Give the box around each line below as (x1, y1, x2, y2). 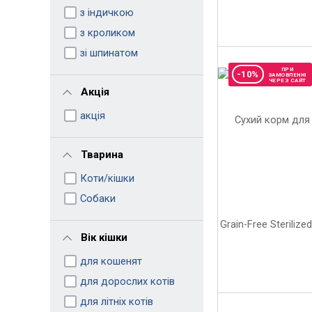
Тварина (80, 148, 123, 161)
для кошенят (79, 254, 142, 267)
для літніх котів (79, 295, 153, 308)
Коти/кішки (79, 171, 134, 185)
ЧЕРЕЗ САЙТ (268, 77, 306, 84)
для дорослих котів (79, 274, 175, 288)
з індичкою (79, 6, 134, 19)
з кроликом (79, 26, 135, 39)
